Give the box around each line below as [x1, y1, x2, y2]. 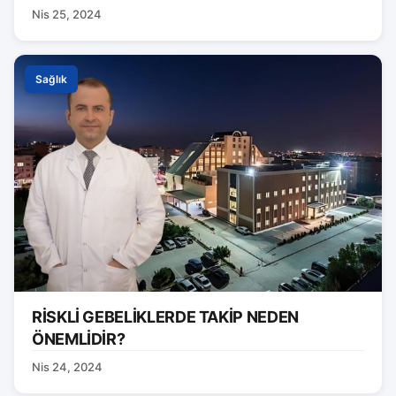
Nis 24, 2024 [32, 360, 103, 375]
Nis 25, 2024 [32, 6, 102, 21]
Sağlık [35, 72, 67, 87]
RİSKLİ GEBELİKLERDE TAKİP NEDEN [32, 308, 299, 327]
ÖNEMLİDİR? [32, 330, 126, 349]
